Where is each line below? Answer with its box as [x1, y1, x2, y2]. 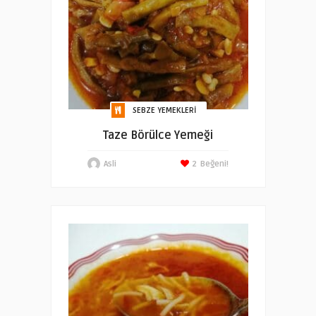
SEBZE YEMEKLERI [132, 106, 196, 115]
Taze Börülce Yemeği [103, 128, 213, 142]
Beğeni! [200, 159, 229, 169]
